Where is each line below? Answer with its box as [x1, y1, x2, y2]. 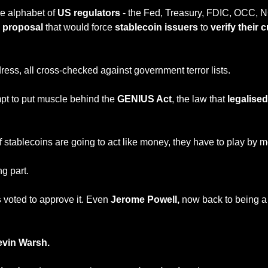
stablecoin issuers [115, 22, 198, 32]
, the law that [172, 93, 225, 104]
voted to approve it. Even [4, 194, 111, 205]
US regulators [57, 7, 120, 18]
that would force [45, 22, 115, 32]
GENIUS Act [117, 93, 172, 104]
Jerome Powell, [111, 194, 179, 205]
